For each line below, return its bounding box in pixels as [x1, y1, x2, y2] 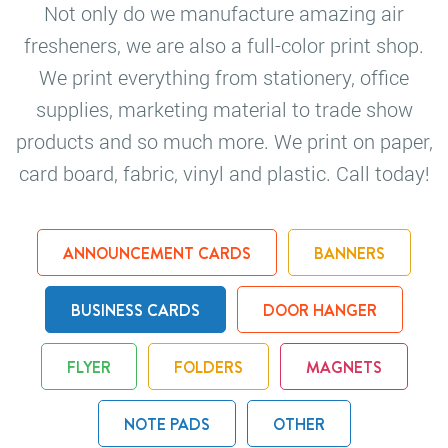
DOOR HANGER [263, 299, 377, 323]
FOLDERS [173, 356, 243, 380]
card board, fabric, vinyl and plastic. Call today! [18, 160, 430, 187]
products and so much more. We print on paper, [15, 128, 433, 155]
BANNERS [314, 242, 385, 266]
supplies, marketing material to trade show [35, 96, 413, 123]
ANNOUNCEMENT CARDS [63, 242, 251, 266]
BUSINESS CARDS [71, 299, 200, 323]
